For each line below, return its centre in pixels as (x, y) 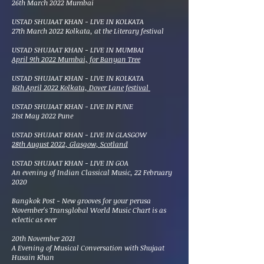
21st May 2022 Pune (42, 115)
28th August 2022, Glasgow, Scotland (70, 144)
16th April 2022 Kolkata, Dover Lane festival (81, 87)
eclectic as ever (34, 219)
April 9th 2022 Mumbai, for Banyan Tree (76, 59)
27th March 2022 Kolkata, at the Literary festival (89, 31)
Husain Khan (33, 257)
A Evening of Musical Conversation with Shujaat (88, 247)
